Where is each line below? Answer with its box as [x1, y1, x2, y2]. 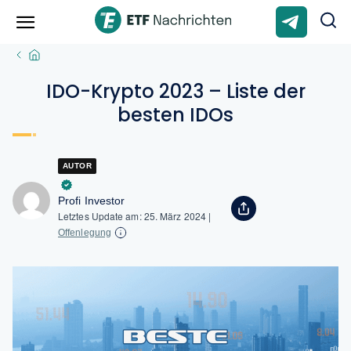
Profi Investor [58, 194, 125, 207]
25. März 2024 [143, 209, 208, 223]
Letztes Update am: [58, 209, 144, 223]
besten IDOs [118, 102, 233, 128]
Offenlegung [58, 227, 111, 238]
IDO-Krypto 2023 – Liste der [45, 78, 306, 104]
